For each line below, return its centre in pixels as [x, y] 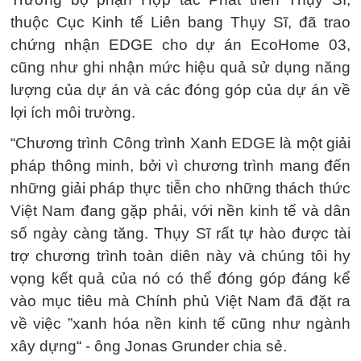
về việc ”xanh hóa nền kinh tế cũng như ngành [180, 323]
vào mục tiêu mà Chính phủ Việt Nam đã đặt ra [180, 301]
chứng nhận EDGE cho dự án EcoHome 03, [180, 44]
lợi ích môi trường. [73, 112]
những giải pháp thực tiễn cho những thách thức [180, 188]
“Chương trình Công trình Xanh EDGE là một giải [180, 143]
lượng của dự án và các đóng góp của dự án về [180, 89]
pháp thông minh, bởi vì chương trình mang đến [180, 165]
